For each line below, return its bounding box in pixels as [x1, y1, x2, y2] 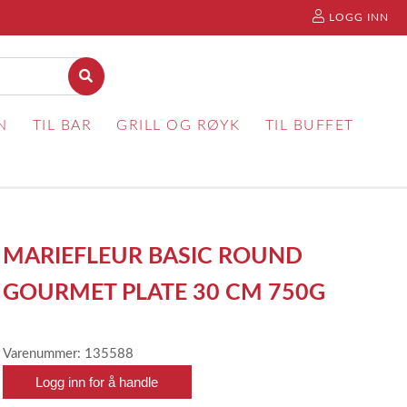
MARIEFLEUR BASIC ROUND [3, 245, 303, 268]
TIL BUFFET [264, 118, 354, 133]
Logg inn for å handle [35, 374, 159, 390]
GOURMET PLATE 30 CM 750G [3, 282, 326, 304]
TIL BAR [32, 118, 93, 133]
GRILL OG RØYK [116, 118, 241, 133]
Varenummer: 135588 [3, 347, 134, 361]
